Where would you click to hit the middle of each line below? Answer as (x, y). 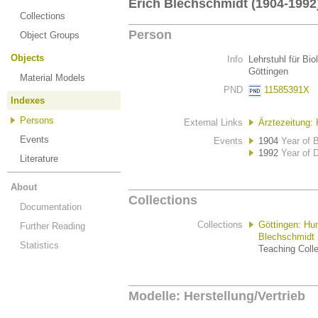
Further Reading (53, 226)
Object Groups (50, 35)
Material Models (53, 78)
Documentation (51, 207)
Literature (39, 159)
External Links (213, 122)
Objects (27, 58)
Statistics (39, 245)
